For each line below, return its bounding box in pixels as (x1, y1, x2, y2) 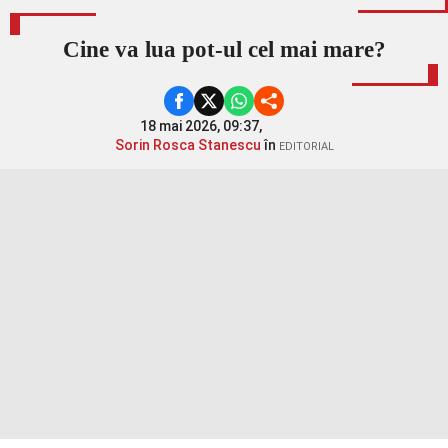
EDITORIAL (278, 140, 334, 154)
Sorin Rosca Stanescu (114, 137, 261, 154)
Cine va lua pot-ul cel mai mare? (62, 37, 386, 63)
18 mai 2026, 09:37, (139, 118, 265, 135)
